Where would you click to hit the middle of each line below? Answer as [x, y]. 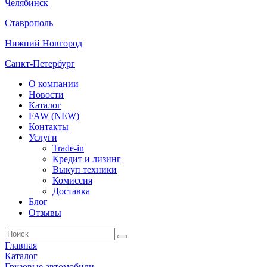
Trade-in [68, 148]
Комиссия [72, 180]
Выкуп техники [85, 170]
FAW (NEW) [54, 116]
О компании [54, 84]
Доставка [71, 191]
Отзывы [45, 212]
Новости [46, 94]
